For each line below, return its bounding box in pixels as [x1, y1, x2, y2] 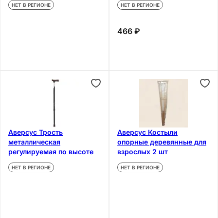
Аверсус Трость [8, 127, 63, 136]
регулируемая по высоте [8, 147, 93, 156]
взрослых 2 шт [117, 147, 168, 156]
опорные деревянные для [117, 137, 206, 146]
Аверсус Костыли [117, 127, 178, 136]
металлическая [8, 137, 60, 146]
